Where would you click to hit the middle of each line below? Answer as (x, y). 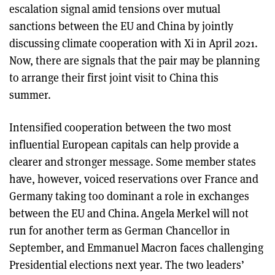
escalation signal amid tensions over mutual (115, 9)
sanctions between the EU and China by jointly (121, 26)
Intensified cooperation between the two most (120, 127)
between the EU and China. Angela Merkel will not (129, 213)
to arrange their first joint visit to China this (114, 77)
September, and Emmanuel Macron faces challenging (136, 247)
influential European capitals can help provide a (124, 144)
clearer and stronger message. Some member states (133, 161)
